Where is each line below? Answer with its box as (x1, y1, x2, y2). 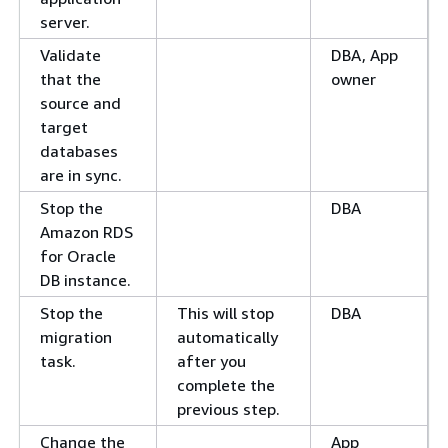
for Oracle (40, 246, 116, 267)
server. (40, 12, 90, 33)
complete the (177, 375, 275, 396)
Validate (40, 45, 101, 66)
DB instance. (40, 270, 131, 291)
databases (40, 141, 118, 162)
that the (40, 69, 101, 90)
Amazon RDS (40, 222, 133, 243)
